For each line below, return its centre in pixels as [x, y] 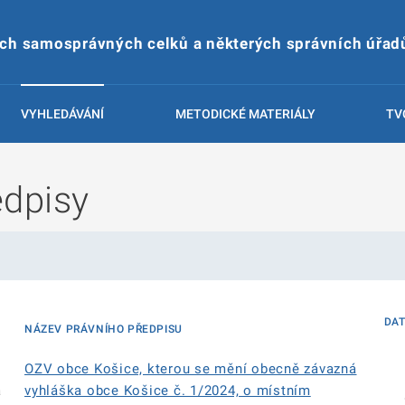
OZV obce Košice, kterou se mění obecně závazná [191, 369]
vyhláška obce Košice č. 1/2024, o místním [168, 391]
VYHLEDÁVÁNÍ [63, 114]
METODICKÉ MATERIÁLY [245, 114]
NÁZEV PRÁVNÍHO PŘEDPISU [104, 329]
